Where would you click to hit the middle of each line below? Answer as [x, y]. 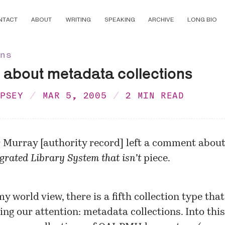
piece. [155, 158]
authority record [81, 143]
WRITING [78, 20]
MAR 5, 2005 [75, 95]
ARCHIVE [161, 20]
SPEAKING [120, 20]
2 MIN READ [155, 95]
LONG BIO [202, 20]
